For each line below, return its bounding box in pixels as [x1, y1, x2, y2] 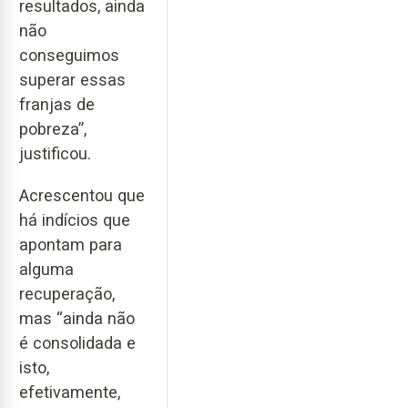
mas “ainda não [19, 309, 135, 329]
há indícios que [19, 210, 130, 230]
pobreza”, [19, 118, 87, 138]
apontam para [19, 235, 122, 255]
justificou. [19, 143, 91, 163]
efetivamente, [19, 382, 120, 403]
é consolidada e [19, 333, 136, 353]
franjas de [19, 94, 95, 114]
